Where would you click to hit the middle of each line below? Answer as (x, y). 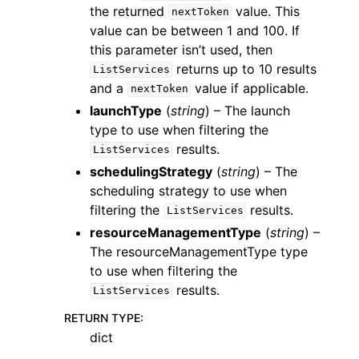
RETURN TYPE (102, 317)
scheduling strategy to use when (188, 190)
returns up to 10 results (245, 69)
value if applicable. (250, 88)
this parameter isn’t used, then (181, 49)
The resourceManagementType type (199, 251)
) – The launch (248, 110)
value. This (266, 11)
